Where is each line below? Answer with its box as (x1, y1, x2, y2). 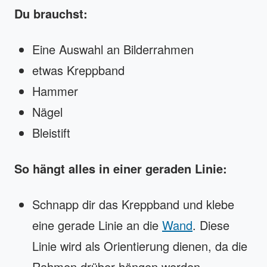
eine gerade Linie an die (32, 216, 162, 234)
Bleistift (32, 123, 70, 141)
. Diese (193, 216, 229, 234)
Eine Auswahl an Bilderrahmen (32, 40, 194, 58)
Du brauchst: (14, 4, 88, 22)
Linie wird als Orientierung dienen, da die (32, 237, 247, 254)
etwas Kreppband (32, 61, 125, 79)
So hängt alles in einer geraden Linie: (14, 159, 227, 177)
